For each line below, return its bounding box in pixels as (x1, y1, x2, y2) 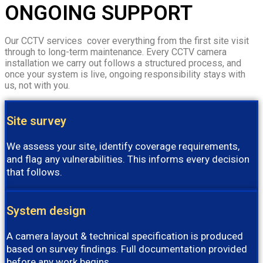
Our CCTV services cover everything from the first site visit (5, 35, 249, 46)
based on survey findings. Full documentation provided (6, 242, 247, 255)
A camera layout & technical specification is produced (6, 230, 243, 242)
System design (6, 203, 86, 218)
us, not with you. (5, 79, 70, 91)
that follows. (6, 166, 62, 178)
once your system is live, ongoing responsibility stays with (5, 68, 245, 80)
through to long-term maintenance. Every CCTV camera (5, 46, 227, 58)
